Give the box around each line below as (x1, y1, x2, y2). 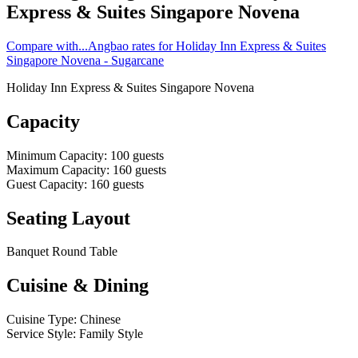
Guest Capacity (6, 177, 84, 191)
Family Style (79, 327, 143, 341)
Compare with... (6, 38, 88, 53)
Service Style (6, 327, 73, 341)
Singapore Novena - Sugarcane (6, 53, 164, 67)
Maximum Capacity (6, 162, 106, 177)
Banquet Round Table (6, 245, 117, 259)
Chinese (80, 312, 121, 327)
